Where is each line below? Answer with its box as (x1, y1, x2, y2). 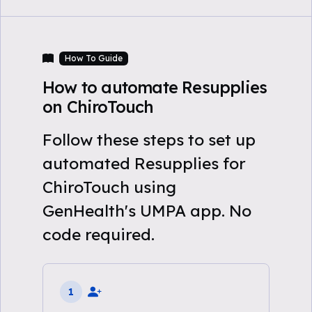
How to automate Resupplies (42, 77, 267, 97)
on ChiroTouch (42, 97, 154, 117)
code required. (42, 224, 155, 244)
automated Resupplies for (42, 153, 246, 173)
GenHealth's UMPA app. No (42, 201, 251, 221)
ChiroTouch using (42, 177, 176, 197)
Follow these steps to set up (42, 130, 256, 150)
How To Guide (64, 53, 123, 63)
